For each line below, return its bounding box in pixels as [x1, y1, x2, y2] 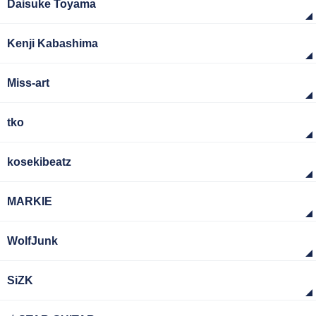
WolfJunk [7, 235, 58, 247]
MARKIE [7, 195, 52, 207]
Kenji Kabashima [7, 37, 98, 49]
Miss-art [7, 77, 49, 89]
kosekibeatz [7, 156, 71, 168]
